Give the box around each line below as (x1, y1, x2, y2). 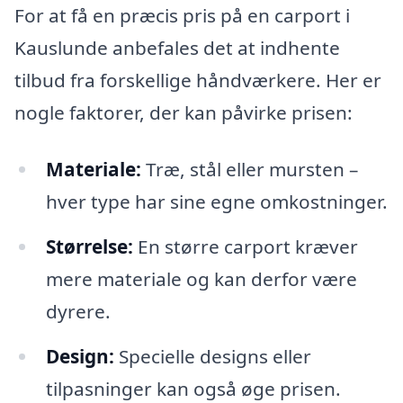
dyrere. (45, 299, 111, 325)
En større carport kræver (132, 234, 358, 260)
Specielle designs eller (113, 344, 311, 370)
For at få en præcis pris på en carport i (14, 2, 350, 28)
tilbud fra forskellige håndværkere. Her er (14, 67, 381, 93)
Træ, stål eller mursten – (140, 157, 358, 183)
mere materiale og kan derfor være (45, 266, 357, 292)
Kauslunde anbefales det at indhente (14, 34, 340, 60)
